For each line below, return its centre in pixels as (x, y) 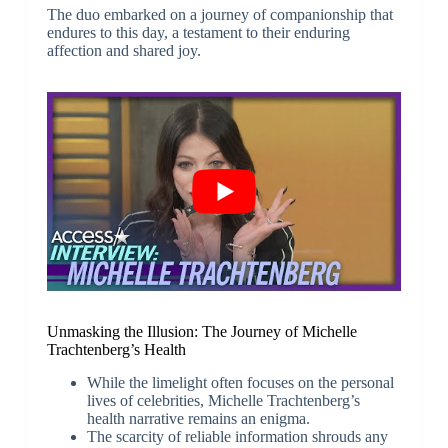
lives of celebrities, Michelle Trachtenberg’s (223, 400)
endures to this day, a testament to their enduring (198, 32)
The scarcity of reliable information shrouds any (237, 436)
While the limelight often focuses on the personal (240, 382)
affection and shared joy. (123, 50)
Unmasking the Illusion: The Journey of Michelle (201, 332)
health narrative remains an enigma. (198, 418)
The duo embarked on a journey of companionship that (219, 14)
